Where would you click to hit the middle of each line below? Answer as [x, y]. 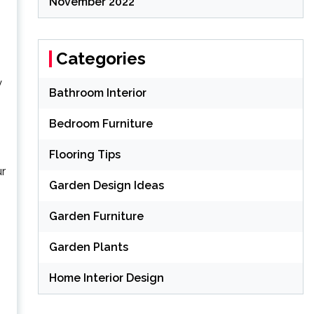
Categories [101, 59]
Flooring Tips [84, 155]
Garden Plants [88, 247]
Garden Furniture [96, 216]
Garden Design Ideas [106, 185]
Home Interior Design [106, 278]
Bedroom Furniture [101, 124]
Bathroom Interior [97, 93]
